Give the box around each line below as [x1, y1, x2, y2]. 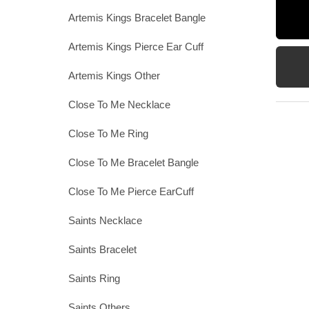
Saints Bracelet [68, 243, 137, 256]
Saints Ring [68, 272, 120, 285]
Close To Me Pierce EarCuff [68, 186, 194, 198]
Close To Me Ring [68, 128, 148, 140]
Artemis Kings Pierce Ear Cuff [68, 41, 203, 53]
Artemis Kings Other [68, 70, 160, 82]
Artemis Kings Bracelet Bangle [68, 12, 206, 24]
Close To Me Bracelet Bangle [68, 157, 199, 169]
